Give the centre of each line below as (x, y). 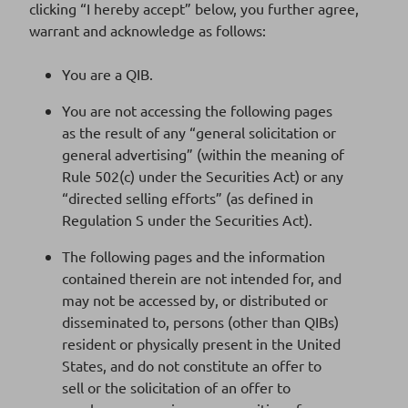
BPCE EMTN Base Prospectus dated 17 (140, 135)
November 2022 (67, 157)
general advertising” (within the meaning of (203, 153)
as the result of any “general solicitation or (199, 132)
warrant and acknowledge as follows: (148, 30)
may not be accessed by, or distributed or (195, 299)
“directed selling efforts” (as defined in (188, 197)
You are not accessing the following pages (197, 110)
